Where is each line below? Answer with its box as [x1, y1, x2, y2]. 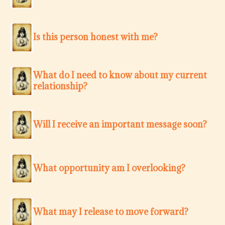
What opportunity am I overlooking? [33, 162, 185, 174]
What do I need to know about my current [33, 69, 207, 81]
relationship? [33, 80, 87, 92]
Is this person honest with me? [33, 31, 158, 43]
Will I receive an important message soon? [33, 119, 207, 131]
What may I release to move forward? [33, 206, 188, 218]
